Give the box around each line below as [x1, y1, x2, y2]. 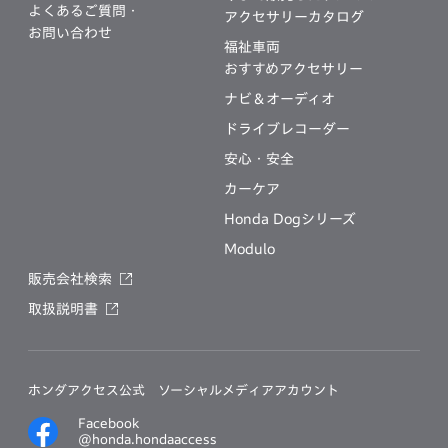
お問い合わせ [27, 25, 112, 40]
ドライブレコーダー [224, 121, 350, 136]
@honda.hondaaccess [77, 432, 217, 446]
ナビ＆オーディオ [224, 91, 335, 106]
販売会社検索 [27, 271, 112, 286]
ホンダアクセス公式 [27, 383, 158, 397]
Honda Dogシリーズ [224, 211, 356, 226]
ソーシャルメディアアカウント [157, 383, 339, 397]
